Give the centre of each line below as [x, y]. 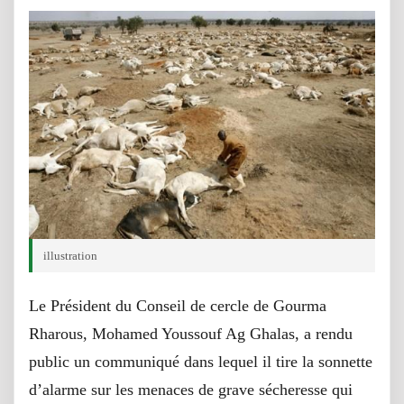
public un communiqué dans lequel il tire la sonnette [201, 361]
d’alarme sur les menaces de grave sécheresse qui [191, 389]
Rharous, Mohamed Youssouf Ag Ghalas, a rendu [191, 333]
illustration [70, 255]
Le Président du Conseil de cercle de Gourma [178, 305]
